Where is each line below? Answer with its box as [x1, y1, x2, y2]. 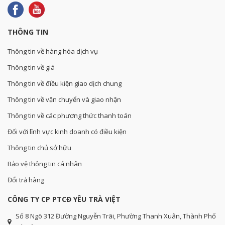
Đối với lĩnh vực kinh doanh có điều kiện [8, 127, 127, 136]
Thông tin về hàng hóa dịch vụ [8, 47, 98, 56]
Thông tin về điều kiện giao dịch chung [8, 79, 122, 88]
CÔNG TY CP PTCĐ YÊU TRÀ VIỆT [8, 194, 121, 204]
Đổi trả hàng [8, 175, 44, 184]
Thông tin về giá [8, 63, 55, 72]
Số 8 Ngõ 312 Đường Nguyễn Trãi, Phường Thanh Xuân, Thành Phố [16, 211, 216, 220]
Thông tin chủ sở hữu [8, 143, 71, 152]
